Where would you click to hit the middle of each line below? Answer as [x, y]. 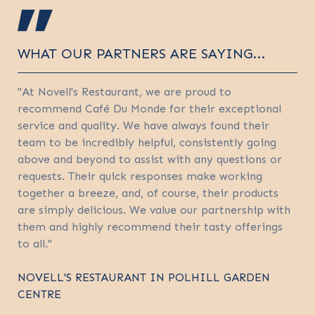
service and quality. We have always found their [143, 125]
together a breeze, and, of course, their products [148, 193]
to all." [35, 243]
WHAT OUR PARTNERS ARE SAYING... [141, 53]
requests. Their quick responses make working [140, 176]
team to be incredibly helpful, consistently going [147, 142]
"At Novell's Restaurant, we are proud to [124, 91]
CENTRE [39, 294]
